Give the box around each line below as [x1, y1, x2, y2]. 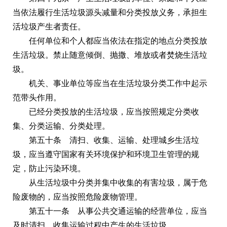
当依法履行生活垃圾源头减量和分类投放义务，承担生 [13, 8, 207, 17]
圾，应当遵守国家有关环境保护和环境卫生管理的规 [13, 149, 199, 159]
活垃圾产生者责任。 [13, 22, 86, 31]
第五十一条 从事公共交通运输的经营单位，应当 [29, 206, 207, 215]
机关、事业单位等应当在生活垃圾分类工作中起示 [29, 79, 207, 88]
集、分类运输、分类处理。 [13, 121, 110, 130]
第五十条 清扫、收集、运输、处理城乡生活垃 [29, 135, 199, 144]
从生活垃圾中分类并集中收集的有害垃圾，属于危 [29, 178, 207, 187]
